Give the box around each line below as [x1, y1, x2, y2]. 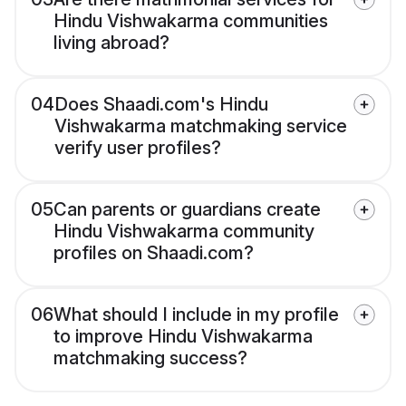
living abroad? [53, 32, 169, 54]
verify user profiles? [54, 137, 221, 159]
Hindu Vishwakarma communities [53, 10, 328, 33]
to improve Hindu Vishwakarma [53, 325, 313, 348]
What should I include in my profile [53, 304, 339, 326]
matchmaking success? [53, 347, 247, 370]
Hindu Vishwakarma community [53, 220, 314, 243]
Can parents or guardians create [53, 198, 321, 221]
